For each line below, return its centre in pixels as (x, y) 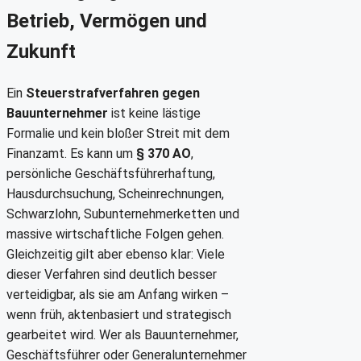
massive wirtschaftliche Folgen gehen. (115, 234)
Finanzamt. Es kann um (71, 154)
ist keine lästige (154, 114)
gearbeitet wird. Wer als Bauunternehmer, (122, 335)
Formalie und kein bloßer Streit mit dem (118, 134)
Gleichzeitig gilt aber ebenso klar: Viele (116, 255)
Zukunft (41, 52)
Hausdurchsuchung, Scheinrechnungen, (115, 194)
